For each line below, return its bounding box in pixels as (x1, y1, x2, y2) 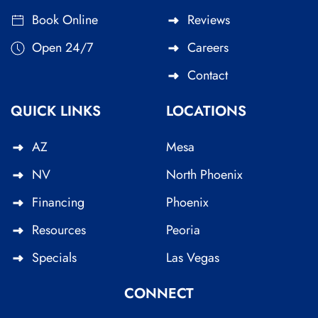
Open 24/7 (32, 38, 93, 57)
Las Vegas (166, 248, 219, 267)
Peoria (166, 220, 200, 239)
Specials (32, 248, 77, 267)
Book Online (32, 10, 98, 29)
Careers (187, 38, 229, 57)
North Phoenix (166, 165, 243, 184)
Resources (32, 220, 86, 239)
